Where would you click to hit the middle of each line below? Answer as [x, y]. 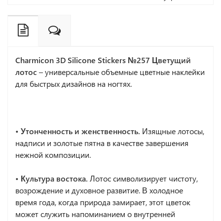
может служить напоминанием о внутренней [95, 214]
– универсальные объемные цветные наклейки [121, 72]
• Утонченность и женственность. [78, 131]
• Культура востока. [52, 178]
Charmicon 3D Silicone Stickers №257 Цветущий [103, 60]
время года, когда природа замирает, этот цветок [103, 202]
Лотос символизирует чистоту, [143, 178]
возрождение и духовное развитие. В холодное [99, 190]
